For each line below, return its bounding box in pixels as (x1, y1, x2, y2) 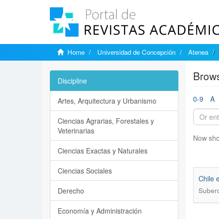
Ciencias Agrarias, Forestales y (58, 116, 154, 126)
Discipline (58, 76, 87, 86)
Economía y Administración (58, 206, 142, 216)
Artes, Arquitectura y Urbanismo (58, 96, 156, 106)
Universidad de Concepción (97, 47, 175, 57)
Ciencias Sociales (58, 166, 112, 175)
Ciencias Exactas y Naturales (58, 146, 148, 155)
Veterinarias (58, 126, 94, 135)
